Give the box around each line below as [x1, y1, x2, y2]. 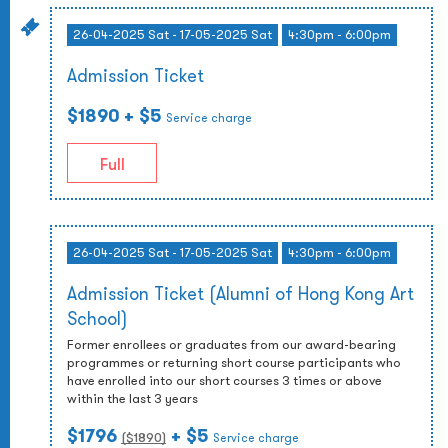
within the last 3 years [67, 390, 198, 407]
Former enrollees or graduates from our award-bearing [67, 336, 396, 353]
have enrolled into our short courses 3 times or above [67, 372, 382, 389]
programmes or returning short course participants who [67, 354, 401, 371]
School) [67, 307, 127, 330]
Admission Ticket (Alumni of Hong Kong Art [67, 282, 414, 305]
